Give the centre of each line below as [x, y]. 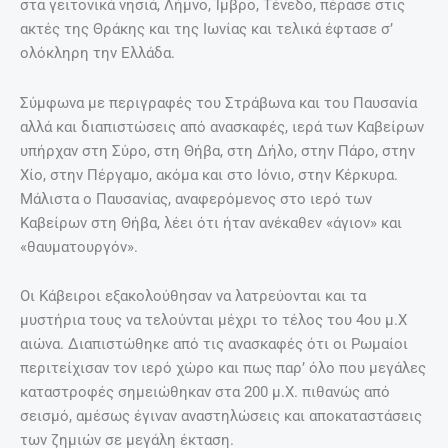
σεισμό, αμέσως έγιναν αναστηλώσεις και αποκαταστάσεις [221, 416]
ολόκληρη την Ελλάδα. [97, 53]
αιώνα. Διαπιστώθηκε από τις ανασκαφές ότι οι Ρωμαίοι [214, 344]
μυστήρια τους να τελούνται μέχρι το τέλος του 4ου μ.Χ [213, 320]
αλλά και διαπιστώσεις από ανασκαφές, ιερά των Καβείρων [222, 126]
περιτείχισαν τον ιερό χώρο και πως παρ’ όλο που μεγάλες [223, 368]
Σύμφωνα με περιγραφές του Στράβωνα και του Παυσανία [218, 102]
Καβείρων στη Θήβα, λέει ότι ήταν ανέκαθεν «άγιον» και [211, 222]
